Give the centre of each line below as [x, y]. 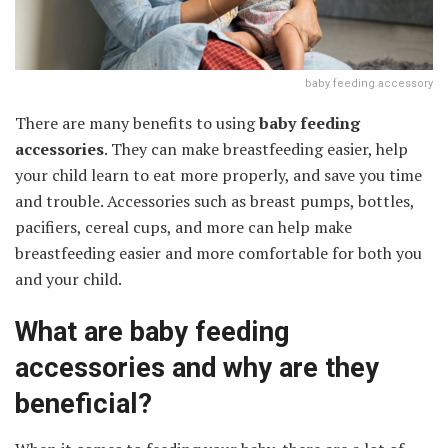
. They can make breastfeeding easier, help [256, 148]
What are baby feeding [152, 332]
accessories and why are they [197, 368]
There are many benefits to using [137, 122]
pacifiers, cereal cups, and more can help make [183, 226]
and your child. [68, 278]
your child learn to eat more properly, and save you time [218, 174]
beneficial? [83, 404]
